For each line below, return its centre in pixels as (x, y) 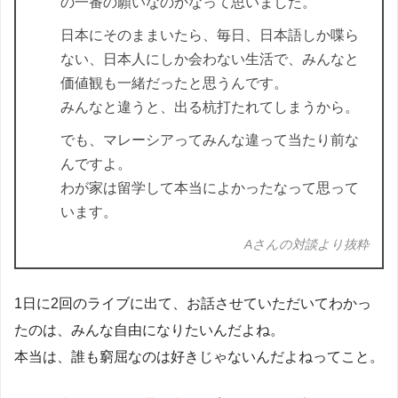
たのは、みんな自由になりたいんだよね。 (149, 330)
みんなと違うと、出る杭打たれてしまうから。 (210, 107)
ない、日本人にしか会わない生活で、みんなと (210, 60)
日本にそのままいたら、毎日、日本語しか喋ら (210, 36)
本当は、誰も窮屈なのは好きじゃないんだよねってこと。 (199, 357)
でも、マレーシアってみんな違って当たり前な (210, 140)
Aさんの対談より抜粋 (306, 245)
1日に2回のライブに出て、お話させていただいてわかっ (193, 304)
